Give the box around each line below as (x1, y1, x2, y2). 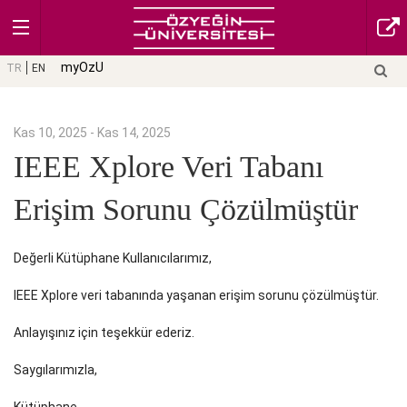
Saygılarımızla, (14, 362, 97, 378)
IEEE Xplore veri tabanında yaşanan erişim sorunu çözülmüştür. (14, 288, 379, 303)
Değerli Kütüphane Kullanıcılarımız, (14, 251, 212, 266)
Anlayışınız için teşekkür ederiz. (14, 325, 194, 341)
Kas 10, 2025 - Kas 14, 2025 (14, 125, 171, 140)
